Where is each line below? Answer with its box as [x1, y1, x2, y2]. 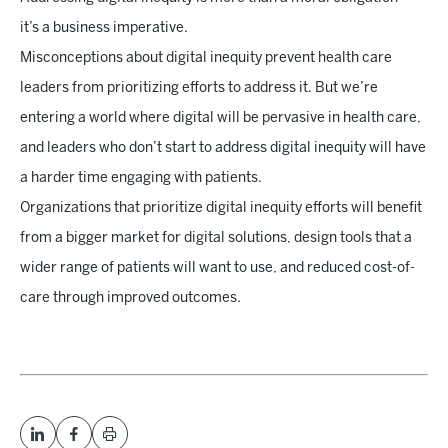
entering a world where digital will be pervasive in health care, [20, 112, 421, 125]
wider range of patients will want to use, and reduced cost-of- [20, 262, 415, 275]
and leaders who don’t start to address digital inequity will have [20, 142, 426, 155]
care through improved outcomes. [20, 292, 241, 305]
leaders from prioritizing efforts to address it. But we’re [20, 82, 378, 95]
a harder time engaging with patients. [20, 172, 262, 185]
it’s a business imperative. [20, 22, 188, 35]
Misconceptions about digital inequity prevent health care [20, 52, 392, 65]
